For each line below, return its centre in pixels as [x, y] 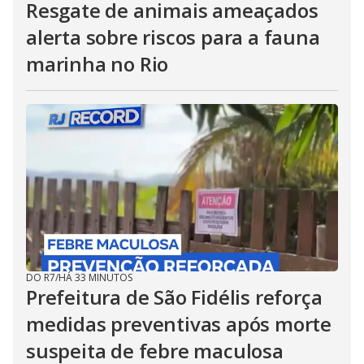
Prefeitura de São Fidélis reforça [174, 297]
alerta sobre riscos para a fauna [173, 37]
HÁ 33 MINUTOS [95, 277]
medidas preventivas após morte [179, 324]
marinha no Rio [97, 64]
